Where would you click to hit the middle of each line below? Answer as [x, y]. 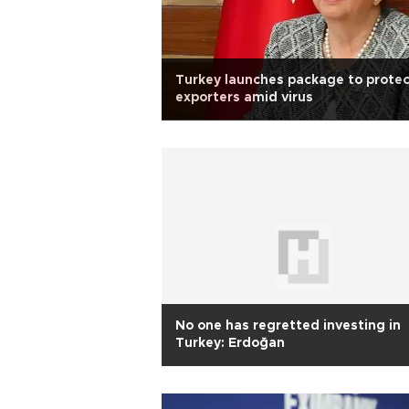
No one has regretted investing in [288, 326]
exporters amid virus [244, 98]
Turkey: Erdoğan [230, 343]
